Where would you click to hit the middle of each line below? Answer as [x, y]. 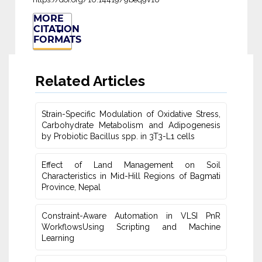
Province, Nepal [71, 187]
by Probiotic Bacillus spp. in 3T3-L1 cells [118, 137]
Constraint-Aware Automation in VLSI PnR [131, 216]
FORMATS [57, 40]
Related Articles [90, 81]
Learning [58, 238]
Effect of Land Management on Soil [131, 165]
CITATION [56, 29]
